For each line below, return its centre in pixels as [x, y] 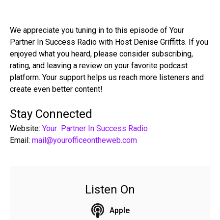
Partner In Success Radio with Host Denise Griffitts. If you [109, 42]
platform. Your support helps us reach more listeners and [107, 77]
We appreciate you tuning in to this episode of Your [97, 30]
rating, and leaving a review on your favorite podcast [99, 65]
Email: [21, 140]
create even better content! [56, 89]
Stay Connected [51, 114]
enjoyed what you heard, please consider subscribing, [101, 54]
